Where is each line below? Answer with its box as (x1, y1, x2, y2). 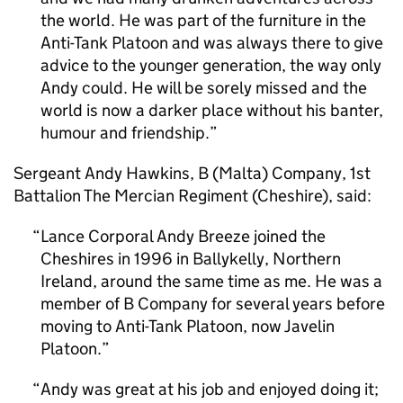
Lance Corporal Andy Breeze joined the (40, 226, 326, 246)
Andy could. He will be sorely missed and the (40, 77, 367, 98)
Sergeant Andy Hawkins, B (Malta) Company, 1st (13, 163, 371, 184)
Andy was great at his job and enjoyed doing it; (40, 379, 379, 399)
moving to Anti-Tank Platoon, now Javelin (40, 316, 335, 336)
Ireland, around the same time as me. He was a (40, 271, 382, 291)
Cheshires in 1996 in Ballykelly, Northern (40, 248, 341, 269)
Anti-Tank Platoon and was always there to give (40, 32, 383, 53)
